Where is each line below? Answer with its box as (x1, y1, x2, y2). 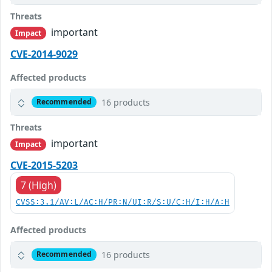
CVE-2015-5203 (10, 158, 78, 172)
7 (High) (21, 178, 56, 192)
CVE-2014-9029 (10, 47, 78, 61)
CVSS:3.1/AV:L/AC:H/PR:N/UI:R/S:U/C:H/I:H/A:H (16, 197, 229, 207)
